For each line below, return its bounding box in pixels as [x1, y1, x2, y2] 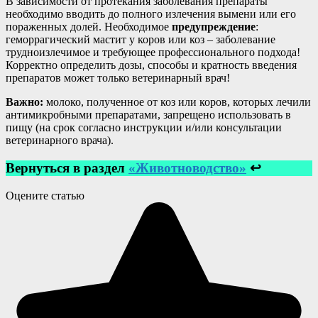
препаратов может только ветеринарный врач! [6, 72, 230, 84]
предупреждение [172, 21, 256, 33]
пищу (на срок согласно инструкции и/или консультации [6, 121, 282, 134]
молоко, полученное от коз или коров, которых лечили [43, 96, 311, 109]
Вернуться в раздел [6, 160, 128, 176]
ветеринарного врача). [6, 134, 114, 147]
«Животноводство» [128, 160, 246, 176]
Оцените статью [6, 189, 84, 202]
